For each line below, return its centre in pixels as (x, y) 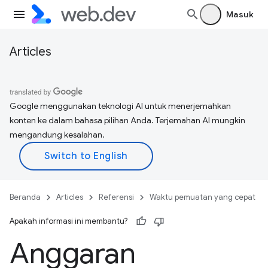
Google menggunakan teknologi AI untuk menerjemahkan (120, 106)
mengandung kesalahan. (57, 135)
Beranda (25, 197)
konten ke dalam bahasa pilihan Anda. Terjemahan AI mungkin (127, 120)
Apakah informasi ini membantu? (68, 221)
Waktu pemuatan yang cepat (202, 197)
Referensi (116, 197)
